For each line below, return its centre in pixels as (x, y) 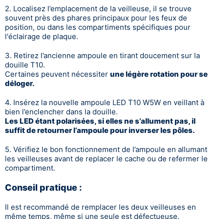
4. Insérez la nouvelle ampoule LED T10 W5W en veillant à (105, 102)
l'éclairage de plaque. (42, 36)
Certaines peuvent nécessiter (57, 74)
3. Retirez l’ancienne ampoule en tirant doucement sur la (102, 55)
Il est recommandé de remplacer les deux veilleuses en (100, 207)
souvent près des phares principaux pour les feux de (96, 18)
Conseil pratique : (43, 187)
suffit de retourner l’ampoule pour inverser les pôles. (100, 130)
